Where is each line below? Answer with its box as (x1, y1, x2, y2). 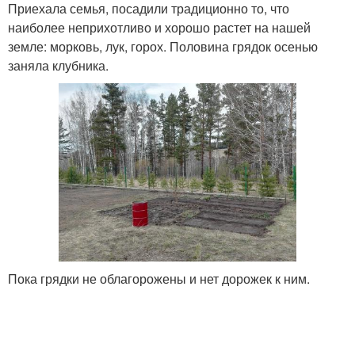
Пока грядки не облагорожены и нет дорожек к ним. (8, 269, 310, 288)
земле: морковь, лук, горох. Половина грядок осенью (8, 37, 318, 55)
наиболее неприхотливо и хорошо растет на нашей (8, 18, 311, 36)
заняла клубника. (8, 56, 109, 74)
